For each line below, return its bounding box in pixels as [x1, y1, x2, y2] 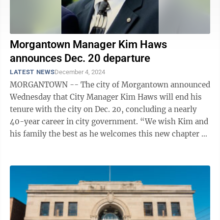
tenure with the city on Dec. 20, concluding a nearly [10, 105, 197, 114]
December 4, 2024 [55, 68, 106, 76]
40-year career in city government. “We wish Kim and [10, 117, 140, 126]
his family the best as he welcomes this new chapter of [10, 129, 209, 138]
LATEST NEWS [10, 68, 55, 76]
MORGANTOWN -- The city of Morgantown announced [10, 80, 210, 89]
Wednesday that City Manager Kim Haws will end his [10, 92, 202, 102]
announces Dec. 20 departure [10, 52, 150, 64]
